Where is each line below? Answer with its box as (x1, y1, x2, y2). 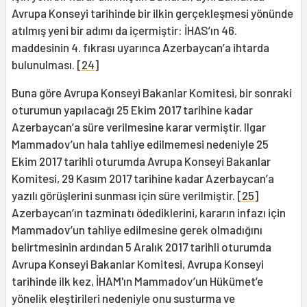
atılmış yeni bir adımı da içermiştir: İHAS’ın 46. (12, 23, 237, 38)
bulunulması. (12, 58, 77, 72)
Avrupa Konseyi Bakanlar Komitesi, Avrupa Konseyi (12, 257, 264, 271)
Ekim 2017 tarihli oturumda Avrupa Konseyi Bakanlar (12, 154, 271, 169)
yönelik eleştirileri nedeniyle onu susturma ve (12, 291, 235, 306)
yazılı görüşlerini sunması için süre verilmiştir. (12, 188, 237, 203)
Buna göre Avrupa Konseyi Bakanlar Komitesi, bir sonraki (12, 86, 292, 100)
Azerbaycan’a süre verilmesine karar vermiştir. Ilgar (12, 120, 266, 134)
